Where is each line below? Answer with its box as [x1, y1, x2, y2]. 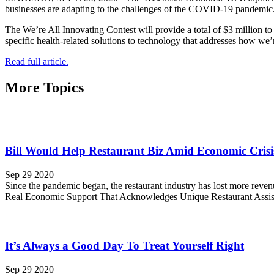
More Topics [5, 79, 84, 95]
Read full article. [5, 56, 68, 67]
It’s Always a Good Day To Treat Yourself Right [5, 239, 244, 252]
